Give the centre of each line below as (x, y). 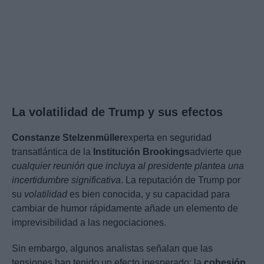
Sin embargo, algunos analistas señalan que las (112, 249)
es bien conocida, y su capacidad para (148, 194)
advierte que (216, 152)
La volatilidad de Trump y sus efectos (117, 112)
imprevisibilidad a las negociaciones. (89, 223)
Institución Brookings (141, 152)
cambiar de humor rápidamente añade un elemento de (125, 209)
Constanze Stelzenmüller (67, 138)
